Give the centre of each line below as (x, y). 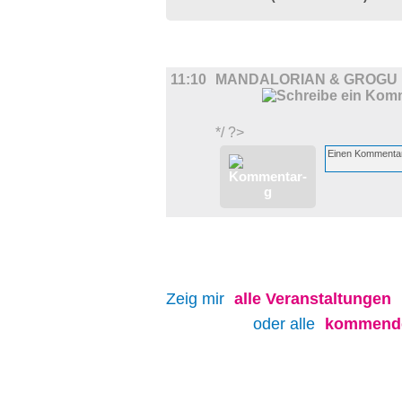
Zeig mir (197, 299)
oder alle (286, 324)
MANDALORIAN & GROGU (306, 79)
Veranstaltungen (328, 299)
